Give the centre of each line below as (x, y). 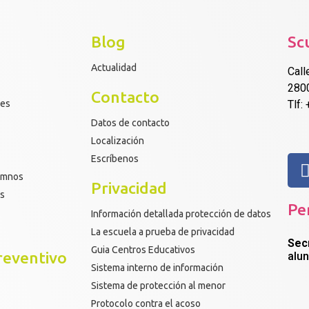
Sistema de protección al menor (158, 285)
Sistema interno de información (157, 267)
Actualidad (114, 67)
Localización (118, 140)
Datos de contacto (130, 122)
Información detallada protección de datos (181, 213)
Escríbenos (115, 158)
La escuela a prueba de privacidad (163, 231)
